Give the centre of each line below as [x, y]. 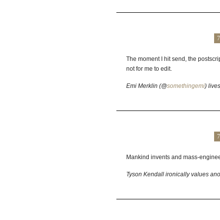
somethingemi [186, 86]
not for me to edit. [149, 69]
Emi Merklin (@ [146, 86]
